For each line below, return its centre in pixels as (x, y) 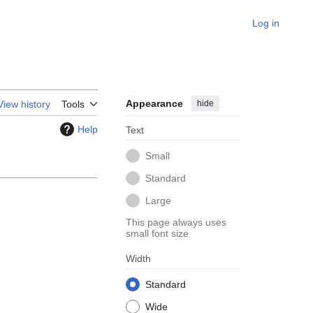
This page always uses (176, 223)
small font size (157, 234)
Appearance (154, 104)
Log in (266, 23)
